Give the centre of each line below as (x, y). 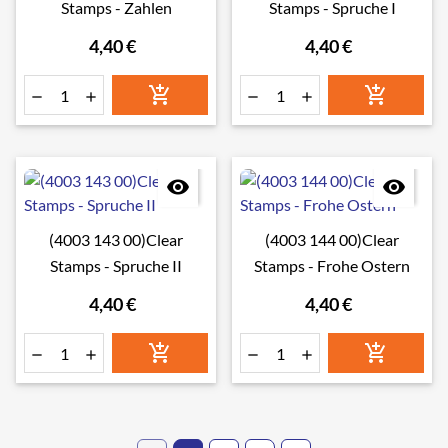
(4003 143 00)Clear (116, 239)
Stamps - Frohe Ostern (332, 265)
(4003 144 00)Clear (332, 239)
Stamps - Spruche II (116, 265)
